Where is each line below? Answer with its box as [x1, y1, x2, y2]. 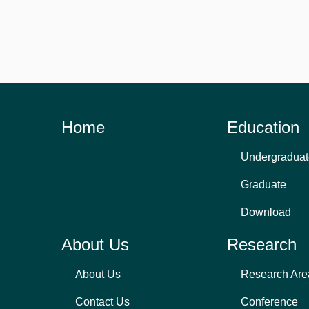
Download [241, 206, 291, 218]
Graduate [241, 179, 286, 190]
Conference [241, 296, 298, 308]
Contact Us [75, 296, 130, 308]
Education [227, 118, 299, 137]
